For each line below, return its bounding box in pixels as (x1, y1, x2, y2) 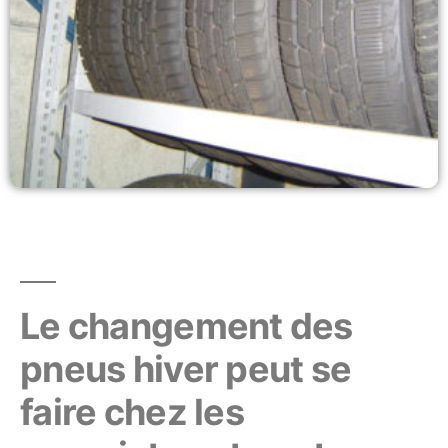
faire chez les (20, 390, 244, 434)
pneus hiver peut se (20, 347, 352, 391)
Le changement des (20, 304, 353, 348)
